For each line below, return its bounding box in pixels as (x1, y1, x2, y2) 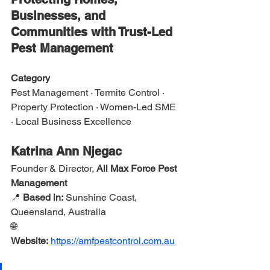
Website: (11, 235, 48, 246)
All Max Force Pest (96, 163, 179, 174)
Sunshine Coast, (63, 192, 139, 203)
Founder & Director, (11, 163, 96, 174)
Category (11, 72, 50, 84)
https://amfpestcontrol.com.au (51, 235, 175, 246)
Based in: (23, 192, 63, 203)
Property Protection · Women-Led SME (11, 101, 178, 113)
